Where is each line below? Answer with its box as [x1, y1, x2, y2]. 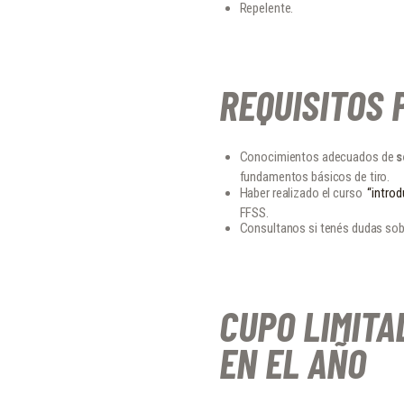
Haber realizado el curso [239, 184, 368, 201]
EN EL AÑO [219, 336, 366, 387]
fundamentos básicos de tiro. [239, 169, 390, 186]
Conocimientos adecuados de [239, 149, 397, 166]
